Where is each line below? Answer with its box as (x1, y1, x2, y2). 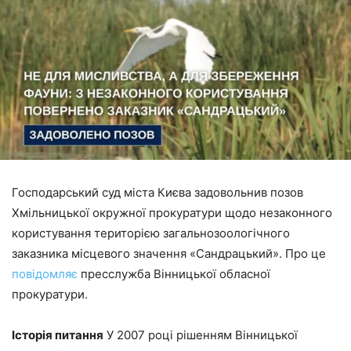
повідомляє (12, 266, 78, 281)
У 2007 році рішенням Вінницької (103, 327, 298, 342)
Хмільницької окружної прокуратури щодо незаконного (12, 204, 332, 220)
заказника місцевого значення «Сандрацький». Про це (12, 245, 326, 261)
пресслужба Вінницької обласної (78, 266, 270, 281)
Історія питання (12, 327, 103, 342)
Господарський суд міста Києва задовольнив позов (12, 184, 303, 200)
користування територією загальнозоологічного (12, 225, 290, 241)
